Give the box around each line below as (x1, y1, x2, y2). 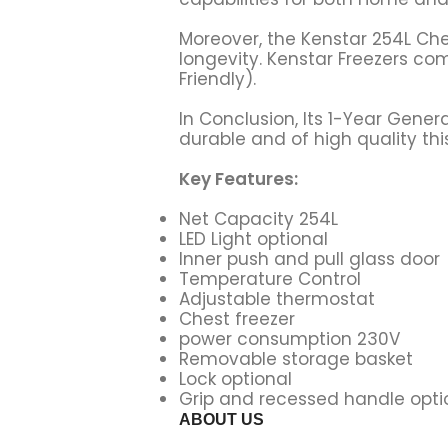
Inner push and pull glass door (178, 246, 440, 271)
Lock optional (178, 366, 292, 391)
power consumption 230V (178, 326, 400, 351)
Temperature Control (178, 266, 361, 291)
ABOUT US (178, 410, 264, 428)
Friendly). (178, 66, 256, 91)
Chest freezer (178, 306, 295, 331)
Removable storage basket (178, 346, 413, 371)
